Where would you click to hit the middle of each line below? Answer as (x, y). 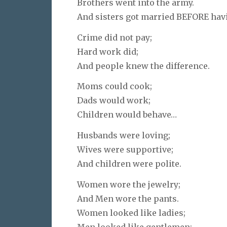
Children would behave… (127, 115)
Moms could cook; (115, 86)
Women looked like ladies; (131, 213)
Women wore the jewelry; (129, 184)
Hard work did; (108, 51)
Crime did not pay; (115, 37)
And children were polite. (129, 164)
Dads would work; (114, 101)
